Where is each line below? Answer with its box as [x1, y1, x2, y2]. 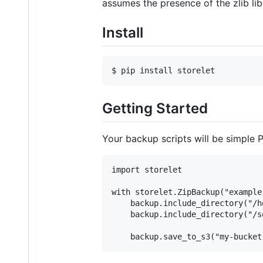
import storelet [112, 165, 182, 175]
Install [102, 23, 143, 41]
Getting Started [102, 99, 208, 117]
